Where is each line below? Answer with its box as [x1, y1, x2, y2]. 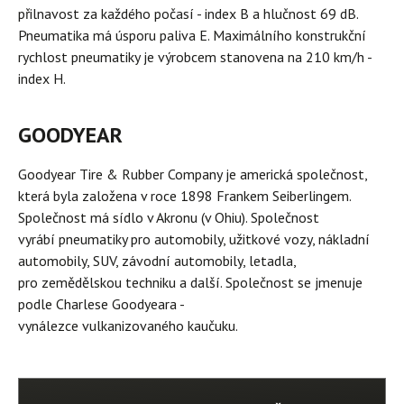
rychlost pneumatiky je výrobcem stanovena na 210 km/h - [18, 48, 372, 66]
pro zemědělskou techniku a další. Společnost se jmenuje [18, 273, 363, 291]
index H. [18, 69, 66, 87]
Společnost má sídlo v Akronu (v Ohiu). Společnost [18, 208, 319, 226]
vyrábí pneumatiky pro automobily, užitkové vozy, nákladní [18, 230, 370, 248]
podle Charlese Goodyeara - [18, 295, 184, 313]
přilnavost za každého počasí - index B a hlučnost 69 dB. [18, 5, 358, 23]
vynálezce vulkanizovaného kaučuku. [18, 317, 238, 335]
